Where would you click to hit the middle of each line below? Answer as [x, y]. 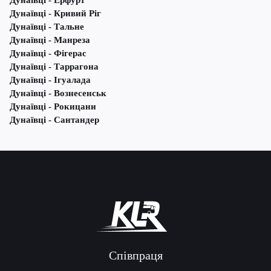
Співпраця [135, 256]
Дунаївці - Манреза [50, 40]
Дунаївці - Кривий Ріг [55, 14]
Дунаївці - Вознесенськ [58, 93]
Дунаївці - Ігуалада [50, 80]
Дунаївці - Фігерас [48, 54]
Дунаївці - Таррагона [54, 67]
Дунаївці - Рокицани [53, 107]
